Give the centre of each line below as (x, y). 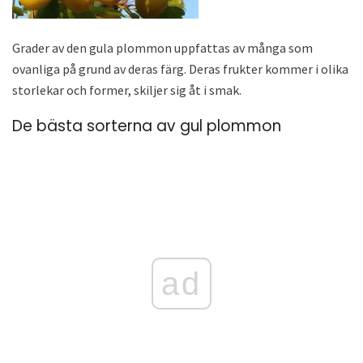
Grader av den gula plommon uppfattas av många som (162, 47)
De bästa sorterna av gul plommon (147, 126)
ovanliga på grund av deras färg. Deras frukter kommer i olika (180, 68)
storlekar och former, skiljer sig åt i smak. (127, 90)
